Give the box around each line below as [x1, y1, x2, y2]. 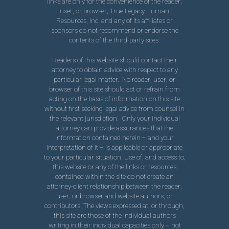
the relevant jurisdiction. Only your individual [49, 113, 180, 123]
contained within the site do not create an [55, 171, 174, 181]
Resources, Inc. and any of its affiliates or [56, 16, 173, 26]
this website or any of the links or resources [53, 162, 176, 172]
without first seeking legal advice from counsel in [44, 103, 185, 113]
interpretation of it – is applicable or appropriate [47, 142, 182, 152]
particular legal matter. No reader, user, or [54, 74, 175, 84]
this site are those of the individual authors [53, 210, 176, 220]
